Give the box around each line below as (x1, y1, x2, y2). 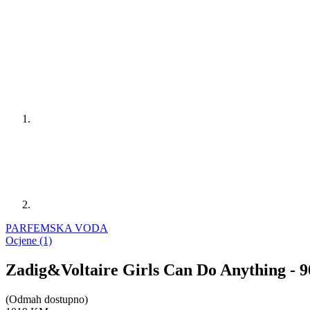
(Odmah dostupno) (6, 293, 88, 305)
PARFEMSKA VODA (6, 222, 108, 234)
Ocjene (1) (6, 235, 52, 246)
